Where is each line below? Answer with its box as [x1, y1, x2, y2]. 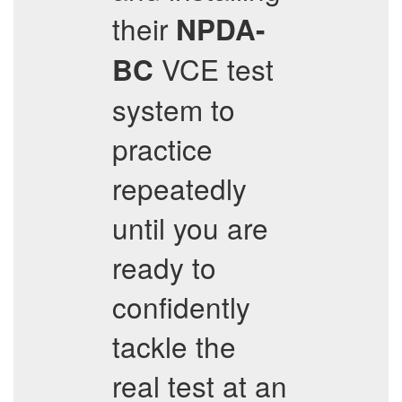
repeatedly [112, 168, 247, 208]
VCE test [153, 48, 274, 89]
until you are [112, 207, 268, 248]
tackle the [112, 326, 236, 366]
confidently [112, 286, 250, 327]
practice [112, 128, 213, 169]
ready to [112, 247, 216, 287]
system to [112, 89, 235, 129]
